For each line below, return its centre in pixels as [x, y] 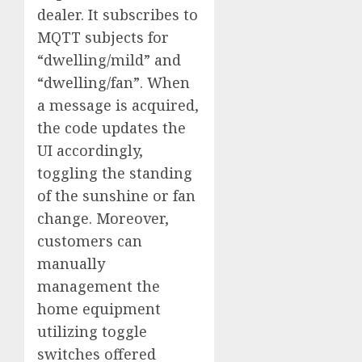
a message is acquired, [118, 105]
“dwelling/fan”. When [114, 82]
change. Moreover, [103, 218]
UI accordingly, [90, 150]
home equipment [99, 308]
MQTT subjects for [103, 37]
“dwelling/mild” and [109, 59]
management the [99, 286]
